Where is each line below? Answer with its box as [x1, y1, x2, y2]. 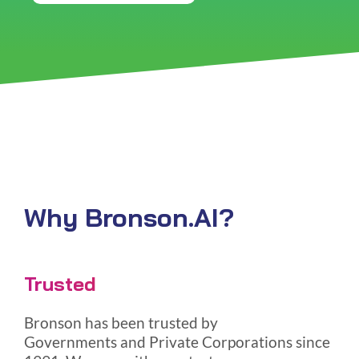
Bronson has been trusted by [23, 314, 218, 333]
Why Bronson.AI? [23, 201, 234, 234]
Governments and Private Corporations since [23, 333, 330, 352]
